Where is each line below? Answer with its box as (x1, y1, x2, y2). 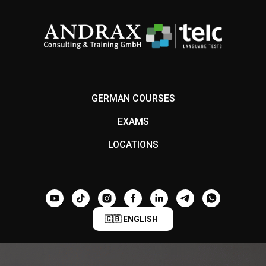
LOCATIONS (107, 139, 159, 151)
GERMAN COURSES (91, 93, 175, 104)
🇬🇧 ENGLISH (104, 214, 158, 224)
